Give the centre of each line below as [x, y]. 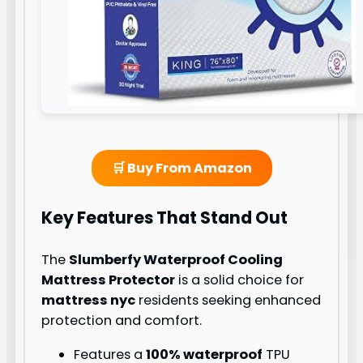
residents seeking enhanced [228, 301]
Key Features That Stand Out [165, 218]
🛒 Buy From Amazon [181, 168]
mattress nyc [89, 301]
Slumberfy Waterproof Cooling [176, 260]
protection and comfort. [122, 321]
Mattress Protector [109, 280]
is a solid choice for [240, 280]
